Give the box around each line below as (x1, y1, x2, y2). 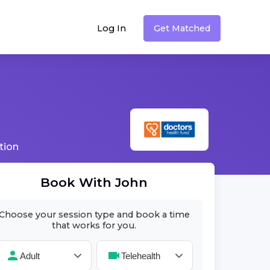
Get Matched (154, 22, 210, 34)
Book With (40, 175, 115, 190)
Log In (97, 22, 126, 34)
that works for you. (52, 220, 136, 231)
